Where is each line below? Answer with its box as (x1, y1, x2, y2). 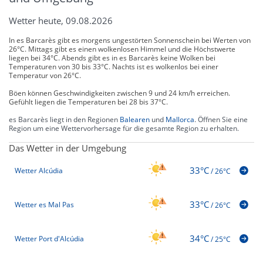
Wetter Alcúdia (15, 166, 63, 176)
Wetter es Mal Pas (15, 200, 74, 210)
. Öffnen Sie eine (194, 114, 248, 124)
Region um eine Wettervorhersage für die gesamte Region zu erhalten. (9, 123, 239, 133)
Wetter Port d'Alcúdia (15, 234, 84, 244)
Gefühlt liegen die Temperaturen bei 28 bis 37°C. (9, 96, 168, 107)
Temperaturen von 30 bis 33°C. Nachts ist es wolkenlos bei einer (9, 61, 218, 72)
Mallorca (166, 114, 194, 124)
